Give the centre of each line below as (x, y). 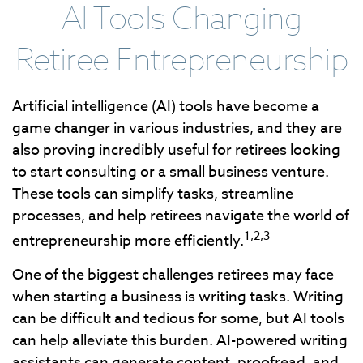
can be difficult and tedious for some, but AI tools (178, 319)
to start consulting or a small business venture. (171, 172)
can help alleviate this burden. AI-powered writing (180, 341)
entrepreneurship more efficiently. (128, 241)
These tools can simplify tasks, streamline (153, 194)
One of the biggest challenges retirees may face (173, 275)
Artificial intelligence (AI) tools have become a (166, 107)
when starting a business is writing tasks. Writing (178, 297)
